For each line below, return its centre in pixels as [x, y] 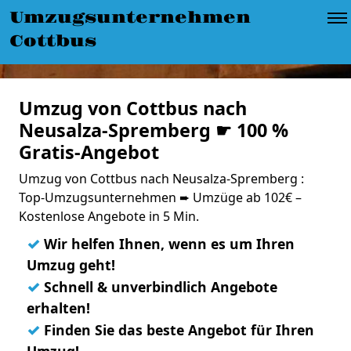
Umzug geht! [71, 265]
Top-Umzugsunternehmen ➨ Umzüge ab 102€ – [160, 197]
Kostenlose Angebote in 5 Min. [109, 216]
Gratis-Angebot [89, 152]
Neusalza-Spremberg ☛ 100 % [154, 130]
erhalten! [58, 308]
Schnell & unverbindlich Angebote [159, 287]
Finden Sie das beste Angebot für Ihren [177, 330]
